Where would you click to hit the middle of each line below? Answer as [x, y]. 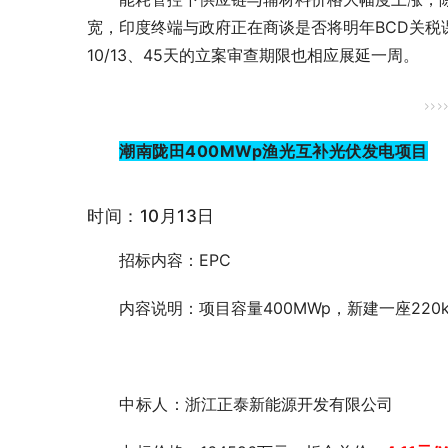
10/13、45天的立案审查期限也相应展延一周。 [253, 55]
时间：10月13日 [151, 216]
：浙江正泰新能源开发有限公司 [280, 404]
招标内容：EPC [175, 260]
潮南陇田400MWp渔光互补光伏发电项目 [273, 151]
